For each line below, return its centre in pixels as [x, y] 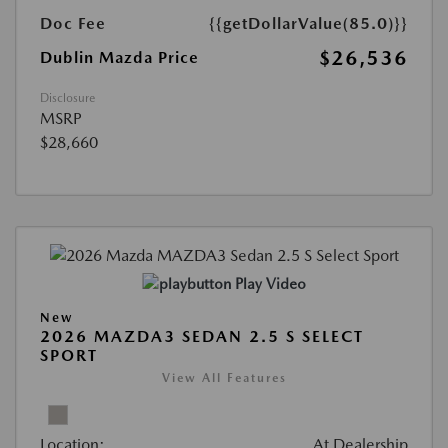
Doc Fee [73, 24]
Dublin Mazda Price [119, 58]
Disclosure [67, 98]
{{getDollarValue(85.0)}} [308, 24]
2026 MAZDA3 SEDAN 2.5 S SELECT [202, 337]
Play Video [270, 284]
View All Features [224, 378]
